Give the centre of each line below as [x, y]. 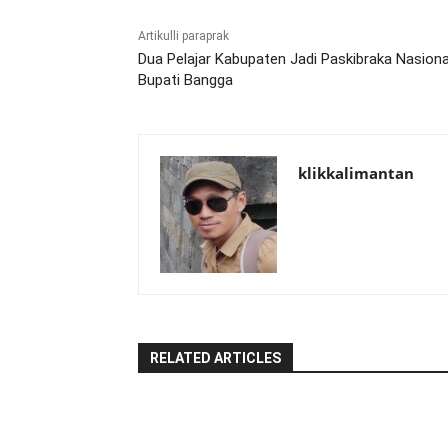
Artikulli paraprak [183, 36]
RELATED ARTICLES [215, 358]
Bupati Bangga [185, 80]
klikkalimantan [356, 173]
